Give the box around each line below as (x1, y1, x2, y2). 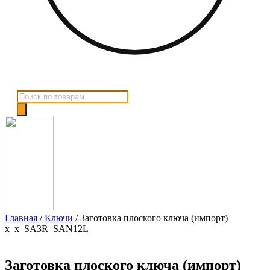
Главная (5, 213, 37, 224)
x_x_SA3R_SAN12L (5, 224, 89, 234)
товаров (16, 101, 49, 111)
